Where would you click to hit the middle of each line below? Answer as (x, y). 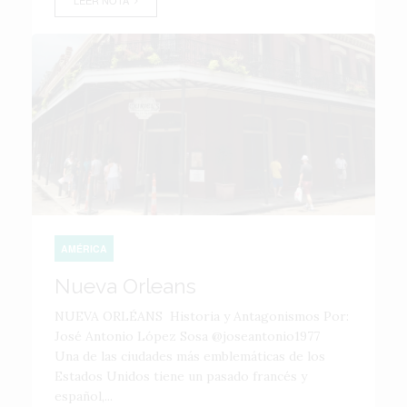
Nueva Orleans (125, 286)
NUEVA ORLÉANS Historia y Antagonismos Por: (202, 316)
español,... (84, 396)
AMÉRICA (84, 248)
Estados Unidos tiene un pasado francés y (181, 376)
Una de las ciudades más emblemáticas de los (190, 356)
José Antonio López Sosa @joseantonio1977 (194, 336)
